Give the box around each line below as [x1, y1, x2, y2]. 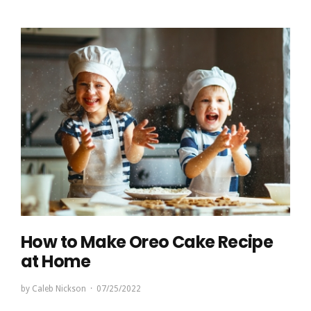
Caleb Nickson [32, 284, 86, 294]
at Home [21, 250, 91, 274]
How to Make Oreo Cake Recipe [21, 230, 274, 254]
